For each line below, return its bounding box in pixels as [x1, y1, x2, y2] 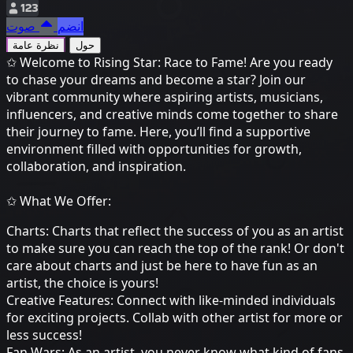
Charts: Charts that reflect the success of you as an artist [6, 222, 344, 240]
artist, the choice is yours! [6, 274, 158, 292]
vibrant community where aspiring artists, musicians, [6, 88, 323, 106]
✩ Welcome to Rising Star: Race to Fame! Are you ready [6, 54, 333, 72]
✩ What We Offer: [6, 192, 111, 210]
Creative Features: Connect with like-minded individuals [6, 292, 336, 310]
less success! [6, 326, 82, 344]
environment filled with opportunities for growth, [6, 140, 302, 158]
